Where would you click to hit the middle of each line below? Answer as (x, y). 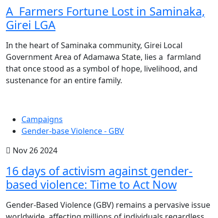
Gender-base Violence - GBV (73, 131)
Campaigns (42, 119)
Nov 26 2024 (34, 151)
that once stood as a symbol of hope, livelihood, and (102, 69)
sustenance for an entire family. (64, 81)
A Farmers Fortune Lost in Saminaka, (105, 11)
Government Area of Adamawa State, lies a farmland (103, 57)
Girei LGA (31, 25)
